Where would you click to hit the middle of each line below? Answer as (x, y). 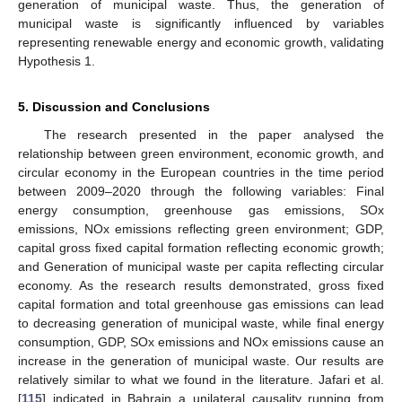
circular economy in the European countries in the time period (201, 172)
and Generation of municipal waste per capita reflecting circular (201, 266)
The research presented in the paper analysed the (214, 134)
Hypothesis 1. (57, 61)
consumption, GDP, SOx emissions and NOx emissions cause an (201, 341)
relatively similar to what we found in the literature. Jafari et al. (201, 379)
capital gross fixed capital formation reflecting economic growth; (201, 247)
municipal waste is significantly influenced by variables (201, 23)
